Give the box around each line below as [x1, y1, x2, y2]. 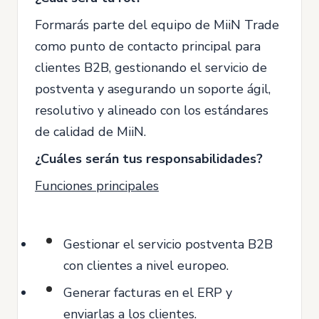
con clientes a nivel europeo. [63, 257, 229, 274]
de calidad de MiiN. [35, 123, 146, 140]
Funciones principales [35, 177, 159, 194]
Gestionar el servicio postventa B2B [63, 236, 273, 253]
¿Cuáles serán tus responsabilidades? [35, 150, 263, 167]
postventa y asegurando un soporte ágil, [35, 80, 271, 98]
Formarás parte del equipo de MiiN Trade [35, 16, 279, 33]
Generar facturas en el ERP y [63, 284, 232, 301]
